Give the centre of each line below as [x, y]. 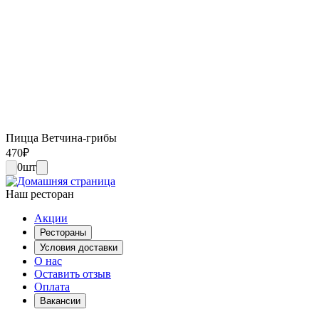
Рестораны [63, 232]
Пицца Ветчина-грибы [61, 137]
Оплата [52, 286]
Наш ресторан [40, 194]
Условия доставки [79, 247]
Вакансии [60, 300]
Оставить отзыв [73, 273]
